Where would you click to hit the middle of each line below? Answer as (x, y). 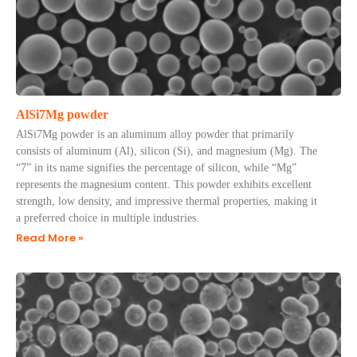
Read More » (50, 238)
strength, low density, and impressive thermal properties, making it (167, 201)
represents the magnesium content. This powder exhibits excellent (164, 184)
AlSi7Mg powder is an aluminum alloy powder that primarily (155, 134)
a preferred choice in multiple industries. (108, 218)
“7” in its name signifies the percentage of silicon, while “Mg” (156, 168)
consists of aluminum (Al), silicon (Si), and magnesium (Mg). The (167, 151)
